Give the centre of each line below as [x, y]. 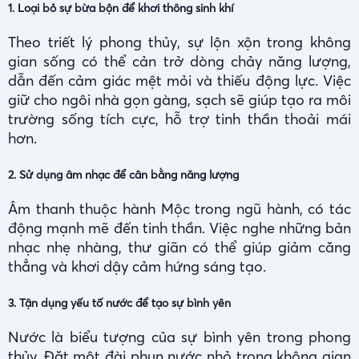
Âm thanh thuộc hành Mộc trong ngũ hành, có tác [179, 209]
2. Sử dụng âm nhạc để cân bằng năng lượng [123, 175]
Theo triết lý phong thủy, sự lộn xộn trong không [179, 42]
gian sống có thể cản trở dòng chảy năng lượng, [179, 62]
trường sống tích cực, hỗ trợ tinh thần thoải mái [179, 119]
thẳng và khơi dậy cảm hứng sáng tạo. [137, 267]
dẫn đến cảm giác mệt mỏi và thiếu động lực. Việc [179, 81]
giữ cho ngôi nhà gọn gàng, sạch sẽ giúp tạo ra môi [179, 100]
